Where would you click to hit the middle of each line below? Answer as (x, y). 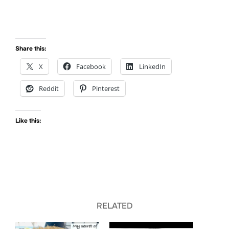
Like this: (28, 121)
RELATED (114, 206)
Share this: (31, 49)
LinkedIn (152, 67)
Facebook (91, 67)
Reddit (49, 89)
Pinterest (106, 89)
